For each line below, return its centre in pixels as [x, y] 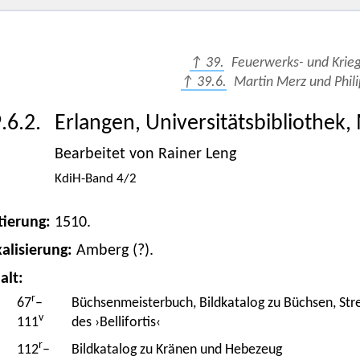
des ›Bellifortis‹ [116, 323]
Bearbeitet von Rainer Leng [145, 155]
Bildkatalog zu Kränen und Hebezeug [176, 350]
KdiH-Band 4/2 [95, 179]
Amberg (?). [115, 251]
